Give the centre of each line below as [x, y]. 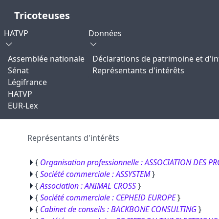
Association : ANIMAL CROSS [88, 186]
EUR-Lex [23, 106]
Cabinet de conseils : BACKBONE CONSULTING [118, 209]
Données [105, 33]
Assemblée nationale [46, 59]
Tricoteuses [42, 15]
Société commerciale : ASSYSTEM [95, 174]
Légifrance [27, 82]
